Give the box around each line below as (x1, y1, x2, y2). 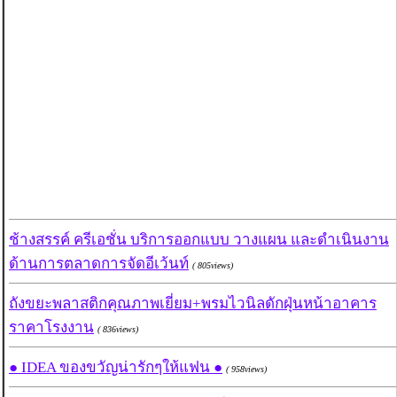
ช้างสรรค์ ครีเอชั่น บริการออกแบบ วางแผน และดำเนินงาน (9, 231, 389, 249)
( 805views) (192, 261, 233, 271)
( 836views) (97, 324, 138, 335)
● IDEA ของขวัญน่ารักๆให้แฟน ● (9, 359, 222, 377)
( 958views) (226, 364, 267, 375)
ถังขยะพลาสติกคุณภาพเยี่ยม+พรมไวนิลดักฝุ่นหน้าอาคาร (9, 295, 377, 313)
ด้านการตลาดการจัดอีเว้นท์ (9, 255, 189, 273)
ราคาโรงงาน (9, 319, 94, 337)
